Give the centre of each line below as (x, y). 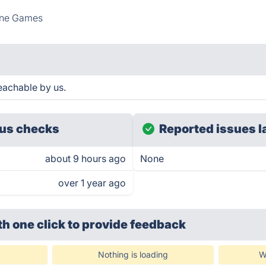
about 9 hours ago (85, 159)
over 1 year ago (92, 183)
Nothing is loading (133, 254)
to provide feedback (127, 224)
